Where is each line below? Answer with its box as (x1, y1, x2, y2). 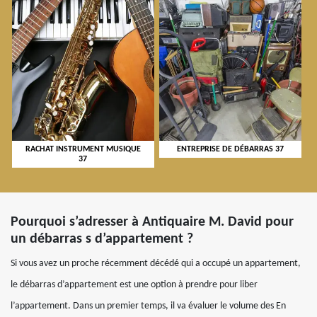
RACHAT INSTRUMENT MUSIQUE (25, 145, 141, 154)
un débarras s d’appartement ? (11, 232, 193, 247)
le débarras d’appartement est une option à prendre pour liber (11, 279, 258, 291)
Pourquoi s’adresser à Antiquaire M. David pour (11, 215, 294, 230)
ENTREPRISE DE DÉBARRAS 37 (176, 145, 284, 154)
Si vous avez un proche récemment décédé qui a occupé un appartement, (11, 258, 301, 270)
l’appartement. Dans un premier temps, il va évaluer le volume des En (11, 301, 286, 312)
